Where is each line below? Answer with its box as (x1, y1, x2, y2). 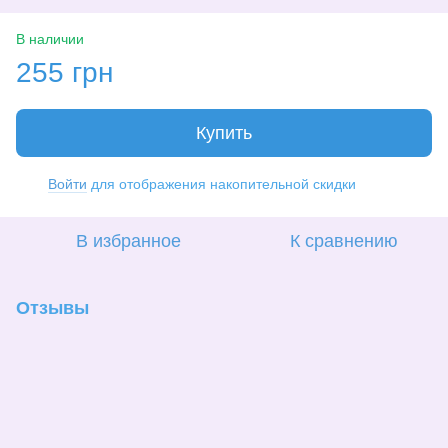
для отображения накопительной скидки (87, 175, 356, 192)
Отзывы (16, 297, 89, 318)
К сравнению (290, 230, 398, 251)
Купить (196, 122, 252, 143)
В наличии (16, 30, 84, 47)
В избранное (75, 230, 181, 251)
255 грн (16, 56, 113, 88)
